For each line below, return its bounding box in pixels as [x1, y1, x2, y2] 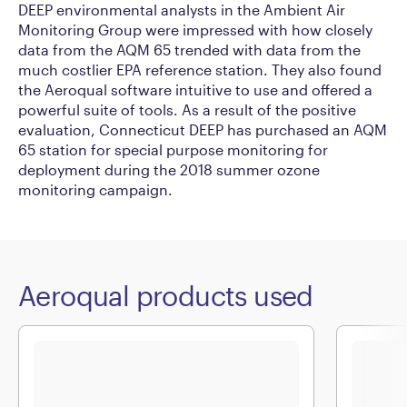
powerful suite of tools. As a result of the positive [18, 100, 356, 118]
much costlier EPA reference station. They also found [18, 60, 382, 78]
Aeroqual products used [18, 279, 313, 312]
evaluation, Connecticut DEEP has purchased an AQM [18, 120, 387, 138]
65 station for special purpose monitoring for [18, 140, 328, 158]
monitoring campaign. [18, 180, 173, 198]
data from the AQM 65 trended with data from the [18, 40, 361, 58]
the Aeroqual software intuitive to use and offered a [18, 80, 372, 98]
